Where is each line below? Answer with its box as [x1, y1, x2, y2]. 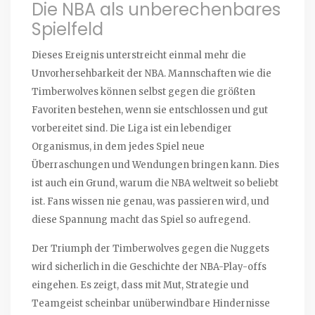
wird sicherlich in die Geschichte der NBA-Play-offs [32, 261, 266, 274]
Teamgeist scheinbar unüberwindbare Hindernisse [32, 297, 270, 310]
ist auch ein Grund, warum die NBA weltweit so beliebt [32, 177, 278, 190]
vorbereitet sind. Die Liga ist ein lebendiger [32, 122, 232, 135]
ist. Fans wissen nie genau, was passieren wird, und [32, 195, 269, 208]
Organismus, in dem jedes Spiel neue [32, 141, 205, 153]
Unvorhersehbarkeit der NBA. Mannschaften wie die [32, 67, 271, 80]
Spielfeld [32, 18, 103, 41]
